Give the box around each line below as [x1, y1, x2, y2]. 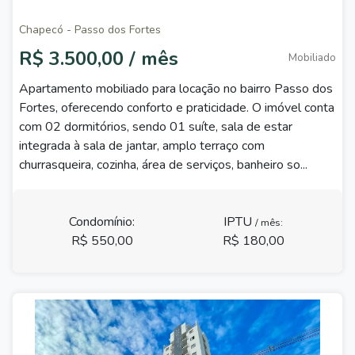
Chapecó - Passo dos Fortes [19, 22, 161, 37]
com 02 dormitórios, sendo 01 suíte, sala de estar [19, 118, 292, 136]
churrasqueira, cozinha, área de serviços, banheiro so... [19, 156, 307, 174]
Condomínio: [69, 212, 135, 231]
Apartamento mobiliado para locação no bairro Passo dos [19, 80, 333, 97]
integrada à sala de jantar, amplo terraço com [19, 137, 265, 155]
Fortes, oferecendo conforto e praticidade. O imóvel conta [19, 99, 334, 116]
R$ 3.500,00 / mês [19, 46, 178, 71]
